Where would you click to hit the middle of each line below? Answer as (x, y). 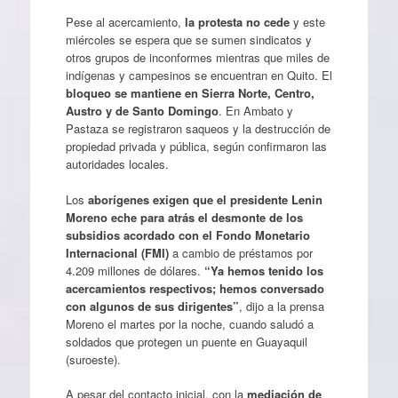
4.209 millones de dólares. (135, 270)
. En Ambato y (255, 111)
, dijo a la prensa (281, 306)
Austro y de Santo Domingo (142, 111)
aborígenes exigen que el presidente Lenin (205, 199)
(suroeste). (93, 359)
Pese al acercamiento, (125, 22)
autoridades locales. (117, 164)
